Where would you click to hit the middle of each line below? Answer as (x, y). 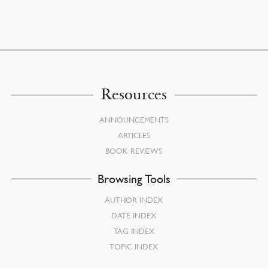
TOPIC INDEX (134, 246)
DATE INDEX (134, 215)
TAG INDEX (134, 231)
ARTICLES (134, 135)
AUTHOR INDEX (134, 200)
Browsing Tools (134, 179)
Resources (134, 94)
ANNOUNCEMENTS (134, 119)
